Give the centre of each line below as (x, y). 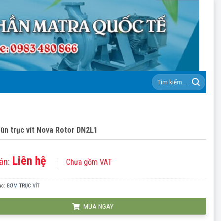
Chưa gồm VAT (89, 162)
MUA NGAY (97, 206)
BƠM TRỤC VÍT (23, 186)
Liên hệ (29, 161)
